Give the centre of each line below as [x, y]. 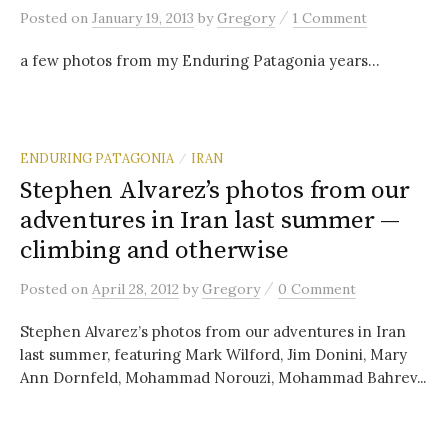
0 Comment [317, 288]
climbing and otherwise [154, 250]
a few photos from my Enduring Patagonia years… [199, 60]
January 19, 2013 [143, 17]
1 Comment [330, 17]
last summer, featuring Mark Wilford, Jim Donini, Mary [213, 354]
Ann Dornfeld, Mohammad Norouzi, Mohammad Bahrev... [223, 377]
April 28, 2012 [135, 288]
